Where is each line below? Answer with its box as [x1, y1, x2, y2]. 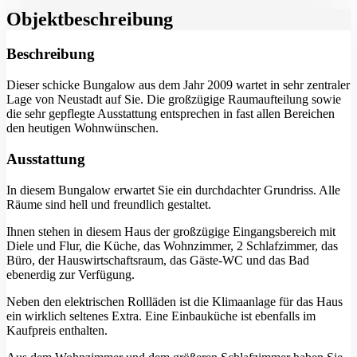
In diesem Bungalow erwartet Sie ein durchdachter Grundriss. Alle [6, 182, 340, 197]
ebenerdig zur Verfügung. [6, 267, 135, 281]
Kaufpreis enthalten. [6, 323, 108, 337]
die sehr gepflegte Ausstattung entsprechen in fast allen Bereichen [6, 107, 335, 121]
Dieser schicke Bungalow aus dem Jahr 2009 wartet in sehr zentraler [6, 78, 350, 92]
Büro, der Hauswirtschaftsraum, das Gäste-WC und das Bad [6, 253, 309, 267]
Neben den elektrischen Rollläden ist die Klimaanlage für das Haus [6, 294, 343, 308]
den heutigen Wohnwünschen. [6, 121, 159, 135]
